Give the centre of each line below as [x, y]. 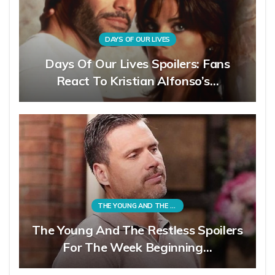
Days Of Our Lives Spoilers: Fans [137, 64]
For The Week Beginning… [137, 247]
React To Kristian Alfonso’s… [137, 81]
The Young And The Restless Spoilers [137, 230]
